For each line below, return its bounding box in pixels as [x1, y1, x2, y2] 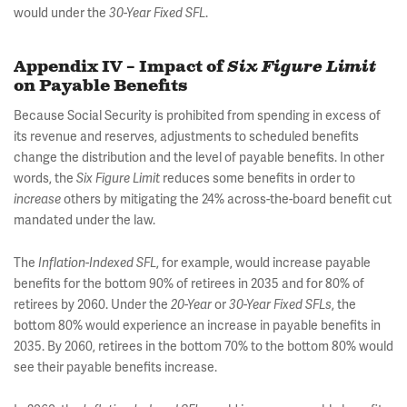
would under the [14, 5, 109, 22]
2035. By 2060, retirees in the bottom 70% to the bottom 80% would [14, 338, 393, 355]
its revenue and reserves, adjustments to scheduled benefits [14, 128, 359, 145]
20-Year [171, 297, 214, 313]
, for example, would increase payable [156, 254, 371, 272]
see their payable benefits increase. [14, 359, 217, 376]
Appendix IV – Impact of [14, 56, 227, 79]
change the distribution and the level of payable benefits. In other [14, 149, 384, 166]
